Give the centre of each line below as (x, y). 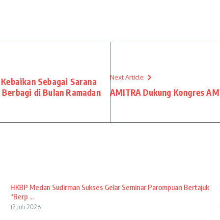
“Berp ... (22, 196)
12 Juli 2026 (25, 207)
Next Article (127, 77)
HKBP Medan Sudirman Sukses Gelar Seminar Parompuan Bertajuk (110, 187)
